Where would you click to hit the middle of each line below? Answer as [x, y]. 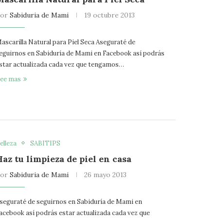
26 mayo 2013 [106, 174]
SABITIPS [45, 143]
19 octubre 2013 [110, 15]
